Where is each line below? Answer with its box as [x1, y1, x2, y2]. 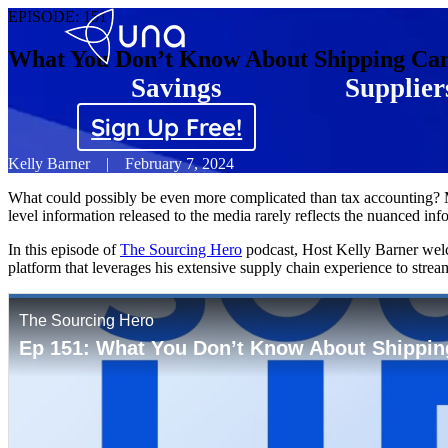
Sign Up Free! [91, 112, 243, 142]
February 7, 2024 [125, 154, 234, 172]
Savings [130, 73, 222, 103]
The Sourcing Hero [120, 240, 242, 258]
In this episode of [8, 240, 120, 258]
